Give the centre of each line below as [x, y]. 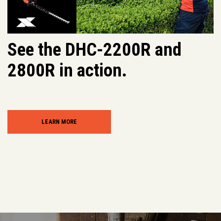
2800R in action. [67, 71]
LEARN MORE [59, 122]
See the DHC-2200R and [94, 50]
